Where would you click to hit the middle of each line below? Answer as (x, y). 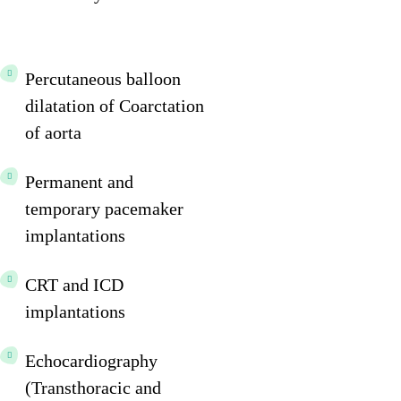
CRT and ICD (74, 284)
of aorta (53, 132)
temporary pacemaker (104, 208)
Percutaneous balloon (103, 78)
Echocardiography (91, 360)
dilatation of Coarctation (115, 105)
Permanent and (79, 181)
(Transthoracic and (93, 387)
